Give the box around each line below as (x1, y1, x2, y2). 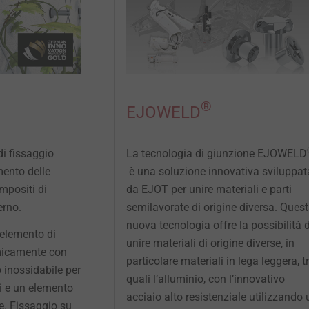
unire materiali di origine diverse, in (126, 237, 295, 250)
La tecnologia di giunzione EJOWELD (126, 147, 307, 161)
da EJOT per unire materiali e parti (126, 183, 292, 197)
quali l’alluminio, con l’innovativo (126, 272, 285, 286)
